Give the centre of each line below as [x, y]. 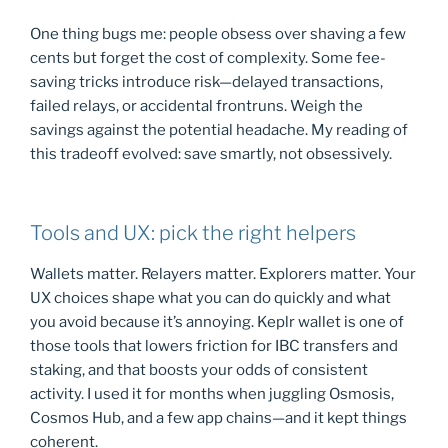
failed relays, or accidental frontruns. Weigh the [196, 106]
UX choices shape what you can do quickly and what [210, 297]
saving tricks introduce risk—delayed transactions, [206, 82]
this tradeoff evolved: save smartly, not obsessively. [211, 154]
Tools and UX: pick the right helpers [193, 232]
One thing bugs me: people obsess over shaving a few [218, 34]
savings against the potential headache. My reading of [219, 130]
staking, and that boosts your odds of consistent [199, 369]
